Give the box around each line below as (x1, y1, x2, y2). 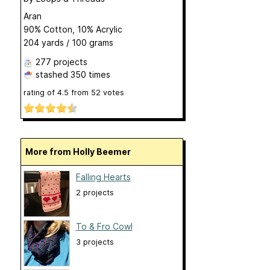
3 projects (75, 237, 114, 247)
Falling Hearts (75, 172, 131, 183)
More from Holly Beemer (33, 146, 131, 157)
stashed (33, 69, 71, 80)
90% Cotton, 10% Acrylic (23, 24, 122, 34)
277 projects (35, 57, 87, 67)
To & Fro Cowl (75, 221, 133, 232)
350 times (70, 69, 110, 80)
